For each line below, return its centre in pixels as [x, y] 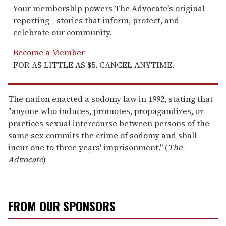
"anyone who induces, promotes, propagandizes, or [106, 111]
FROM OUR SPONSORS [62, 206]
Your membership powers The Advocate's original [109, 8]
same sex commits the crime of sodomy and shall [102, 135]
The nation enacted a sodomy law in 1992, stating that [110, 99]
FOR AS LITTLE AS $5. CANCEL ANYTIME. [94, 64]
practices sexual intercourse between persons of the [109, 123]
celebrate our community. [62, 32]
